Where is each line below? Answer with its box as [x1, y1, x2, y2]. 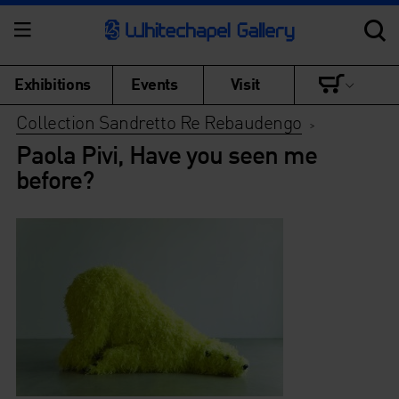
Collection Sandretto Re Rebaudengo [15, 110, 302, 134]
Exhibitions [14, 73, 91, 94]
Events [131, 73, 178, 94]
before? [15, 163, 94, 195]
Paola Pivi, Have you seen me [15, 138, 317, 170]
